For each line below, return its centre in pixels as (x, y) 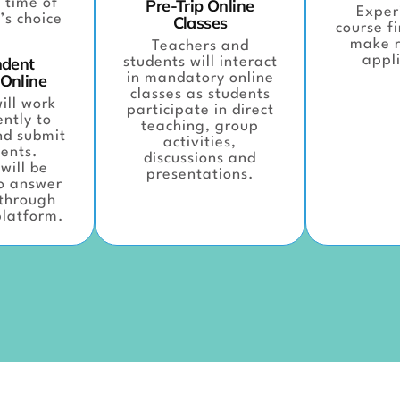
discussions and (200, 159)
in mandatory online (200, 79)
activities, (200, 143)
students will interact (200, 62)
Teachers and (200, 46)
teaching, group (200, 127)
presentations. (200, 175)
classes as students (200, 95)
